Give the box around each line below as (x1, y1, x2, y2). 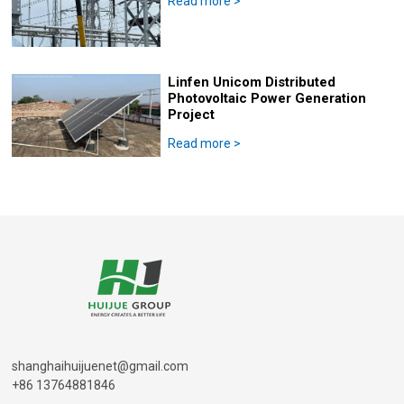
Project (168, 106, 216, 123)
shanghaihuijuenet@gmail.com (12, 359, 189, 373)
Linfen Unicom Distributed (168, 74, 336, 90)
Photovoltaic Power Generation (168, 90, 367, 106)
